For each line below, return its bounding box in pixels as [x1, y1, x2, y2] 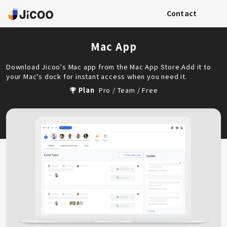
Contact [167, 8, 197, 18]
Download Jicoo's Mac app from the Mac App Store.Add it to [6, 62, 211, 71]
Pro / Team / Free [98, 85, 158, 95]
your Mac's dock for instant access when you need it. [6, 71, 187, 81]
